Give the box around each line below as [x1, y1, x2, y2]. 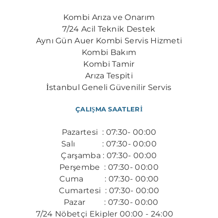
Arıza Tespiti [85, 71, 133, 80]
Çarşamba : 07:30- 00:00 [61, 151, 157, 160]
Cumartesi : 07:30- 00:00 [58, 186, 160, 195]
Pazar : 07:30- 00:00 [59, 198, 159, 207]
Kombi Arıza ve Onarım [63, 13, 155, 22]
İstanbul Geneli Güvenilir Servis [46, 83, 172, 92]
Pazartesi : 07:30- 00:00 [61, 127, 157, 137]
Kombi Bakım [81, 48, 137, 57]
